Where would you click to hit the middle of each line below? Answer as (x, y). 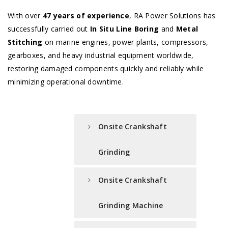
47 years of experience (86, 16)
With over (25, 16)
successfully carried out (49, 29)
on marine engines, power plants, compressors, (125, 42)
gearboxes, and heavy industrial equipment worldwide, (101, 55)
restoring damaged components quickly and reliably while (106, 69)
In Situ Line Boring (125, 29)
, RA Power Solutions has (172, 16)
